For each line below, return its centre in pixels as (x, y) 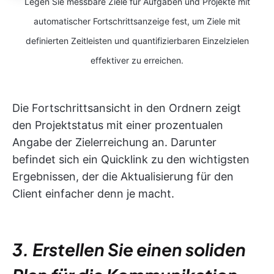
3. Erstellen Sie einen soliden (129, 250)
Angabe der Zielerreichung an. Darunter (114, 143)
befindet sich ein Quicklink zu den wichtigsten (131, 160)
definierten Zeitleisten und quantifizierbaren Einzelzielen (137, 41)
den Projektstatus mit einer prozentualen (118, 125)
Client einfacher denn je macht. (93, 194)
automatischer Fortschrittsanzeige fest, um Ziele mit (137, 21)
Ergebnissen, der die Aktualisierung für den (123, 177)
